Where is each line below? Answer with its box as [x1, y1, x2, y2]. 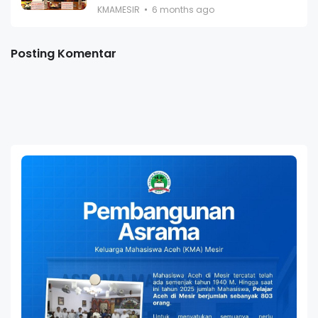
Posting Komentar [11, 45, 116, 62]
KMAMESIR [97, 3, 140, 16]
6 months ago [152, 3, 214, 16]
